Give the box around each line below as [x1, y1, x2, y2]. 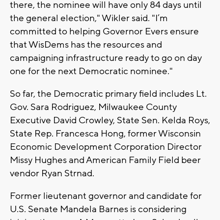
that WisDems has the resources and [10, 39, 162, 51]
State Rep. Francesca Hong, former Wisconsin [10, 128, 201, 140]
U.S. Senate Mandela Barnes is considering [10, 203, 187, 216]
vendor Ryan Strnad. [10, 167, 94, 180]
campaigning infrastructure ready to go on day [10, 52, 202, 64]
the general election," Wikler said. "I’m [10, 12, 168, 25]
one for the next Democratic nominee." [10, 65, 173, 78]
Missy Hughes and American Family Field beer [10, 154, 201, 166]
